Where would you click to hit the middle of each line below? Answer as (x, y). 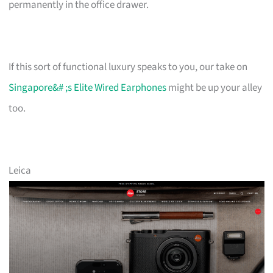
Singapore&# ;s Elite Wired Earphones (88, 87)
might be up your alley (214, 87)
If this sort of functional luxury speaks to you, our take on (128, 67)
